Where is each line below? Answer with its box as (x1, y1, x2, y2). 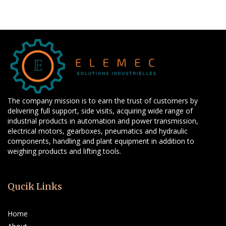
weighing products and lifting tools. (8, 146, 121, 156)
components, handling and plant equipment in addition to (8, 136, 194, 146)
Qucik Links (8, 181, 62, 193)
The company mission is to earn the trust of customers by (8, 96, 198, 106)
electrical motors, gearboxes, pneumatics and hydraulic (8, 126, 188, 136)
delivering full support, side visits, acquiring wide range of (8, 106, 193, 116)
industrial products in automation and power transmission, (8, 116, 198, 126)
